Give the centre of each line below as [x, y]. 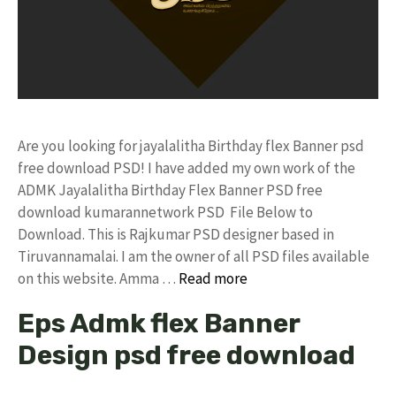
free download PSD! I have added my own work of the [187, 168]
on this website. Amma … [98, 278]
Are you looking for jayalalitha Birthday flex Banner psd [191, 146]
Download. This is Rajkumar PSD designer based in [176, 234]
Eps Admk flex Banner [159, 324]
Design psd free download [187, 355]
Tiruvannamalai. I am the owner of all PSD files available [194, 256]
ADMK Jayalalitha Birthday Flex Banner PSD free [170, 190]
